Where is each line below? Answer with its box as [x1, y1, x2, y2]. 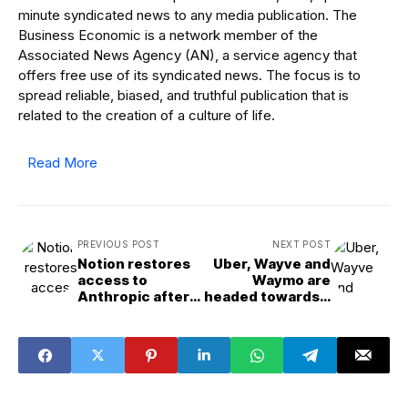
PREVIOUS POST [77, 239, 160, 250]
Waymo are [252, 271, 331, 290]
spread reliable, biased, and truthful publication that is [18, 87, 349, 105]
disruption [77, 321, 151, 339]
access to [77, 271, 148, 290]
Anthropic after [77, 288, 189, 306]
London [277, 337, 331, 355]
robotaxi [271, 304, 331, 322]
